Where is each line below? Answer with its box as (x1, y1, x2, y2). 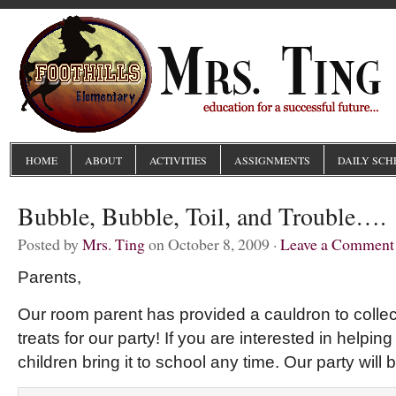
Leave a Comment (280, 233, 394, 255)
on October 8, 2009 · (145, 233, 280, 255)
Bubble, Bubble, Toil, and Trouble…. (18, 200, 386, 232)
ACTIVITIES (149, 153, 207, 167)
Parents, (18, 267, 81, 286)
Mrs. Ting (82, 233, 145, 255)
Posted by (18, 233, 82, 255)
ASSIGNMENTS (234, 153, 310, 167)
